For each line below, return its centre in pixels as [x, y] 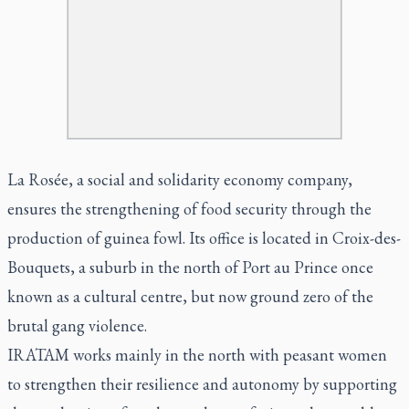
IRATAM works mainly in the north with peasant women [197, 354]
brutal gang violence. [77, 325]
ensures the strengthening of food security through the [189, 208]
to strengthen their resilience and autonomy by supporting [202, 383]
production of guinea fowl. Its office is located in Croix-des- [204, 237]
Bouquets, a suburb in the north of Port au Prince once [190, 267]
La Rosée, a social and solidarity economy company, [180, 179]
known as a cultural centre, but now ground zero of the [190, 296]
